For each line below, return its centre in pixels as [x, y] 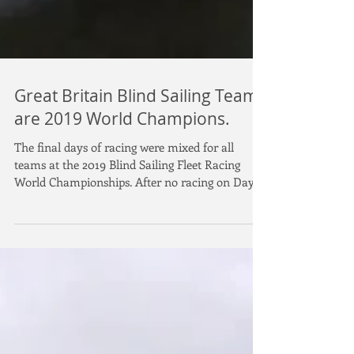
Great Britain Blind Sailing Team [136, 130]
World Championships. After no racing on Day [75, 217]
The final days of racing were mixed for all [124, 182]
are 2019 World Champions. [122, 153]
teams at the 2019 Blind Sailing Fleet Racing [127, 199]
